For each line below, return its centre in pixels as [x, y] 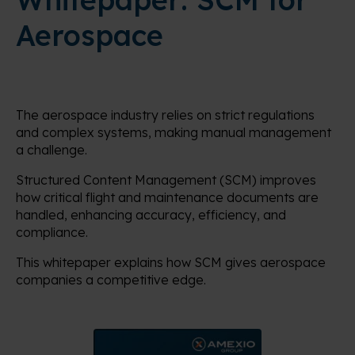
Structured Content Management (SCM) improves [166, 180]
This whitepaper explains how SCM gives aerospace [171, 263]
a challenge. [52, 150]
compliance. [52, 233]
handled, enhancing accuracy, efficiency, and [151, 215]
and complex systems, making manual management [174, 133]
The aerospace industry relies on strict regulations [165, 115]
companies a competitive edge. [111, 280]
